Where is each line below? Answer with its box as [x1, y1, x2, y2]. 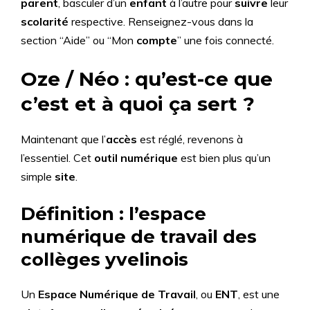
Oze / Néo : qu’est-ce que [21, 67, 273, 91]
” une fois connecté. [177, 33, 274, 47]
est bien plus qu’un [178, 151, 271, 165]
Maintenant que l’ [21, 132, 106, 146]
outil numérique [94, 151, 178, 165]
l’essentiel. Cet [21, 151, 94, 165]
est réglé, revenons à [137, 132, 243, 146]
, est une [238, 287, 280, 301]
